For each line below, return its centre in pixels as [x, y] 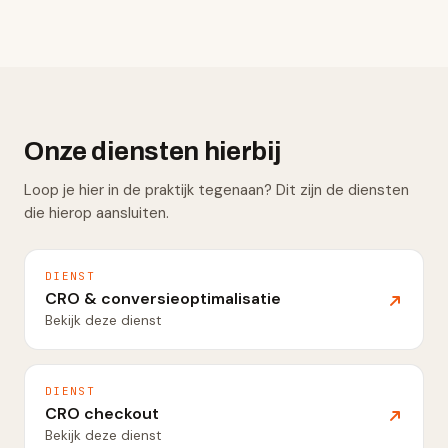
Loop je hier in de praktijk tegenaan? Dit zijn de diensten [216, 190]
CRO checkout [102, 413]
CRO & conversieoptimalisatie [163, 298]
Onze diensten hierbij [152, 151]
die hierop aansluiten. [96, 213]
